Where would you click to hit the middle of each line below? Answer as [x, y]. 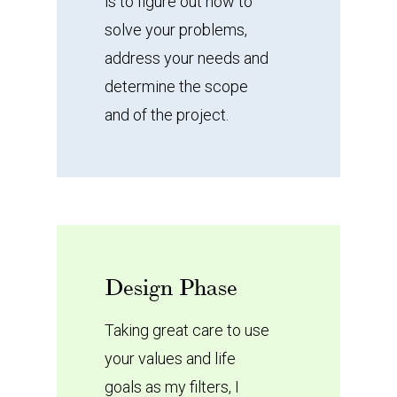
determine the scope [176, 87]
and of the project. [166, 115]
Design [138, 287]
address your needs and [186, 58]
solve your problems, [175, 30]
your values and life [170, 358]
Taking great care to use [187, 330]
